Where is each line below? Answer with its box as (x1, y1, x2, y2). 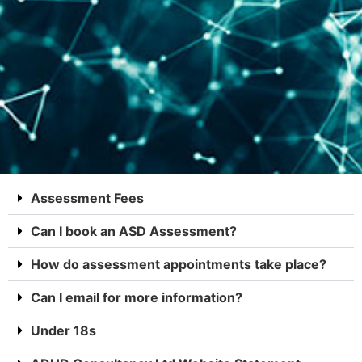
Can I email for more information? (31, 289, 242, 305)
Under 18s (31, 322, 96, 339)
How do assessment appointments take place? (31, 256, 326, 272)
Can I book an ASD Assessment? (31, 223, 237, 239)
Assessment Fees (31, 190, 144, 206)
